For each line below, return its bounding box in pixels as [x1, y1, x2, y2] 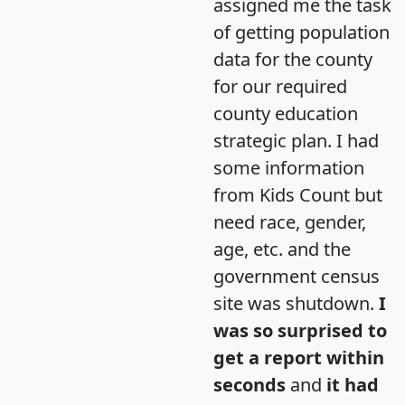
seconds [213, 372, 286, 398]
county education [213, 101, 358, 127]
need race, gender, [213, 210, 366, 235]
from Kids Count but [213, 183, 382, 208]
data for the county [213, 47, 372, 72]
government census [213, 264, 380, 289]
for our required [213, 74, 347, 99]
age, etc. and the [213, 237, 351, 262]
